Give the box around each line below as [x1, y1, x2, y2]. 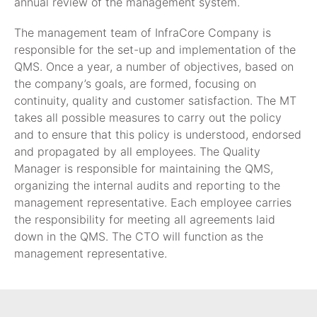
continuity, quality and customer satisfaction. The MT [14, 93, 296, 108]
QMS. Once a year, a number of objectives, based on [14, 59, 294, 74]
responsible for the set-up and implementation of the [14, 42, 296, 57]
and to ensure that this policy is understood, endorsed [14, 127, 301, 142]
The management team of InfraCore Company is [14, 25, 271, 40]
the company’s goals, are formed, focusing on [14, 76, 256, 91]
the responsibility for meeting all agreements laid [14, 212, 275, 227]
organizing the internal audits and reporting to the [14, 178, 280, 193]
